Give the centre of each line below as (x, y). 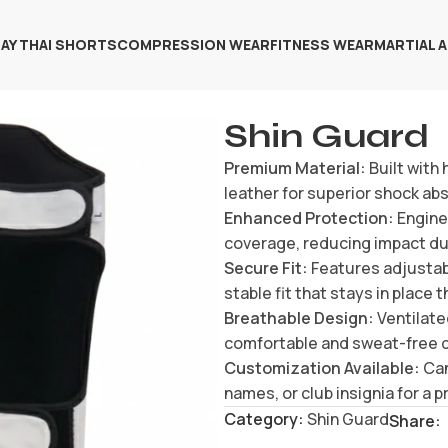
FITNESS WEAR (322, 44)
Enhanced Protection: (308, 217)
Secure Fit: (265, 267)
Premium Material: (294, 167)
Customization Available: (321, 367)
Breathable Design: (298, 317)
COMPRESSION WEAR (194, 44)
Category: (263, 418)
